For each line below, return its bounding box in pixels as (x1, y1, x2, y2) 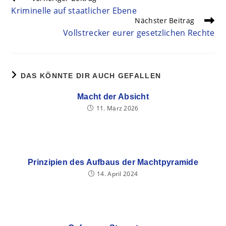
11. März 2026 (96, 104, 139, 112)
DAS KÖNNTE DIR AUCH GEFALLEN (20, 72, 161, 80)
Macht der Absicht (77, 92, 149, 101)
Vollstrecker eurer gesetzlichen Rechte (63, 27, 215, 38)
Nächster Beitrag (135, 16, 195, 25)
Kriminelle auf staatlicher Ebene (11, 5, 137, 16)
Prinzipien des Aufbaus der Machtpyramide (28, 158, 198, 166)
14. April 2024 (97, 169, 138, 178)
